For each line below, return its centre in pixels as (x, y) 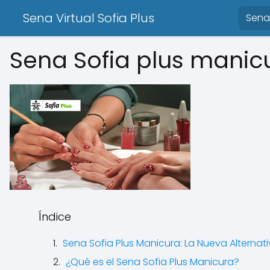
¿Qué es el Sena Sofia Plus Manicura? (152, 262)
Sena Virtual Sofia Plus (89, 18)
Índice (55, 217)
